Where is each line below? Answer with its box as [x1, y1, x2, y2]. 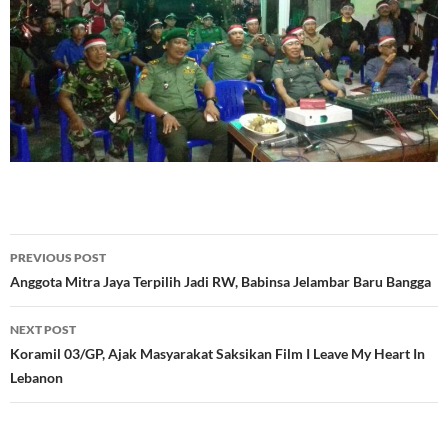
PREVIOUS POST [10, 249, 106, 265]
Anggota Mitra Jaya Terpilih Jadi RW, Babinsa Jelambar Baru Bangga [10, 272, 434, 290]
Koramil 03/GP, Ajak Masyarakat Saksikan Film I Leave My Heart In [10, 344, 425, 362]
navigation [9, 268, 133, 301]
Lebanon [10, 368, 66, 386]
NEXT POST [10, 321, 76, 337]
